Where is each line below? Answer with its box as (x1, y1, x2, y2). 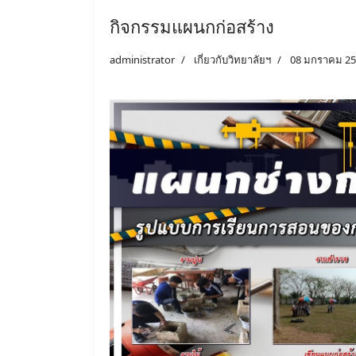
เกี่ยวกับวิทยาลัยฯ (194, 52, 271, 67)
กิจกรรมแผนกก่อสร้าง (110, 14, 274, 38)
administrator (110, 52, 175, 67)
